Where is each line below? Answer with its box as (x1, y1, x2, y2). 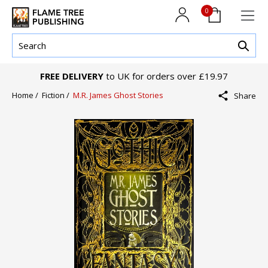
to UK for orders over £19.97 (103, 70, 228, 83)
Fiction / (42, 90, 73, 101)
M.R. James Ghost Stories (73, 90, 163, 101)
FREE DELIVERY (40, 70, 103, 83)
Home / (12, 90, 42, 101)
